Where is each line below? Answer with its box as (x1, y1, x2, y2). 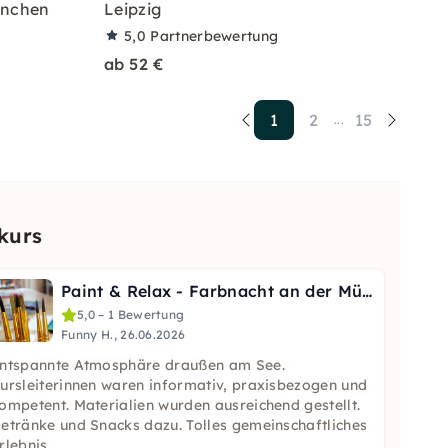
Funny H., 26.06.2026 (61, 327, 186, 342)
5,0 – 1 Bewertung (77, 307, 185, 322)
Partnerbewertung (150, 27, 279, 45)
